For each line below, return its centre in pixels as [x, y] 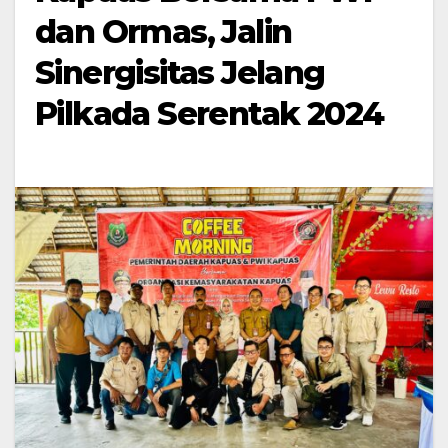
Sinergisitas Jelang [180, 73]
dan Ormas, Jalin [163, 32]
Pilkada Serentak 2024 [209, 114]
